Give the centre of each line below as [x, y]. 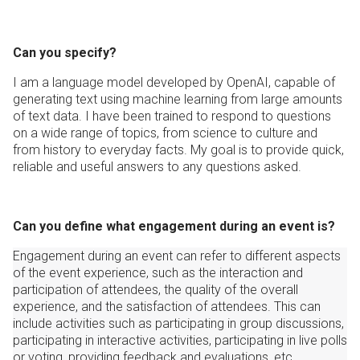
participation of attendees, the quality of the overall [155, 290]
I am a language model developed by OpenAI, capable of [174, 83]
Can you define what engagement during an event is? [174, 227]
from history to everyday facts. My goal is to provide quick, [178, 150]
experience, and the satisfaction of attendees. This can [167, 307]
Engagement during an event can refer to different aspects [177, 256]
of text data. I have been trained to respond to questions [172, 117]
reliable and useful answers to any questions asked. [157, 167]
